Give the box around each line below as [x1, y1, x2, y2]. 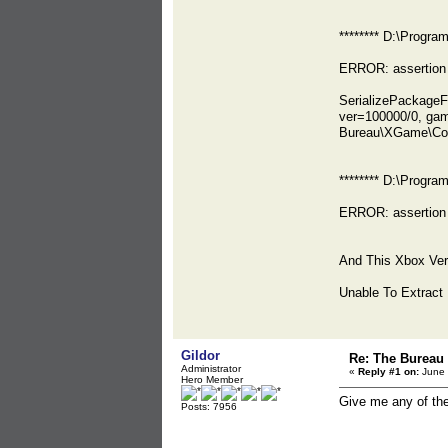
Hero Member [181, 374, 243, 385]
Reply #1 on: [358, 366, 419, 377]
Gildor [181, 348, 220, 363]
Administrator [181, 363, 241, 374]
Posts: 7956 [181, 401, 237, 412]
